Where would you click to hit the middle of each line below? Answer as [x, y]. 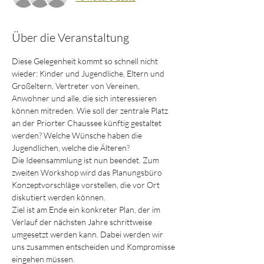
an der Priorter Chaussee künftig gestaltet [88, 123]
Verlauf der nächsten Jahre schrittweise [83, 222]
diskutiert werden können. [60, 197]
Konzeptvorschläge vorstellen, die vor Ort [87, 185]
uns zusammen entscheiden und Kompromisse [94, 247]
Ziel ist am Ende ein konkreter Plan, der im [87, 209]
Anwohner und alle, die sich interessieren [85, 98]
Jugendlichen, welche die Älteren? [71, 148]
